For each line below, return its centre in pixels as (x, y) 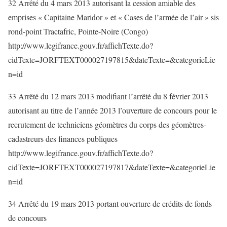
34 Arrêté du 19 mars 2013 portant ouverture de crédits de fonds (110, 203)
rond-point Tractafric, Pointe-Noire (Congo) (78, 31)
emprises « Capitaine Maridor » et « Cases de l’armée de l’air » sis (113, 17)
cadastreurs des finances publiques (63, 139)
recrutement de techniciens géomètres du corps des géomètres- (107, 124)
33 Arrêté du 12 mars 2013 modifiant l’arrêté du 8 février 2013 (108, 96)
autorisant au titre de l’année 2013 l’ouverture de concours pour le (112, 110)
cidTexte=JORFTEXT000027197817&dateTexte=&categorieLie (112, 167)
